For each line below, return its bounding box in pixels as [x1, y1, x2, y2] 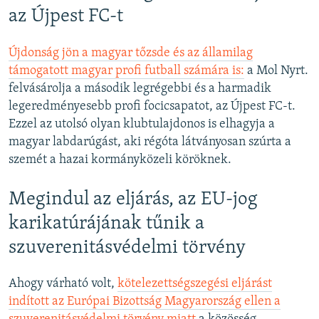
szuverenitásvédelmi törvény [9, 238, 246, 258]
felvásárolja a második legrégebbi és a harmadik [9, 81, 271, 95]
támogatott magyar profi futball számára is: [9, 63, 244, 78]
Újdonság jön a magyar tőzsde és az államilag [9, 46, 253, 60]
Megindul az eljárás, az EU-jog [9, 189, 258, 209]
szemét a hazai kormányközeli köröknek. [9, 152, 231, 167]
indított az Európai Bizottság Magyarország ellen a [9, 294, 281, 308]
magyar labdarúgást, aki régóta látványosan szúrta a [9, 135, 291, 149]
